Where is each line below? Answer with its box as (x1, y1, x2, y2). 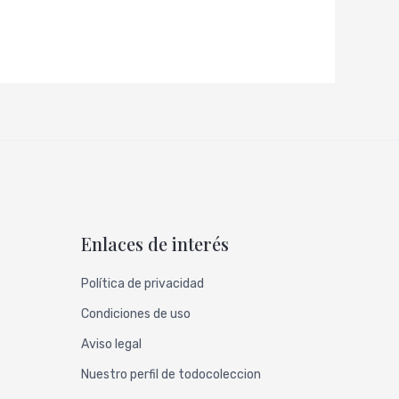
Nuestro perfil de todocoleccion (80, 367, 261, 383)
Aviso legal (80, 337, 142, 353)
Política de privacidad (80, 276, 204, 292)
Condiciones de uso (80, 306, 191, 322)
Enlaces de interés (80, 232, 229, 256)
